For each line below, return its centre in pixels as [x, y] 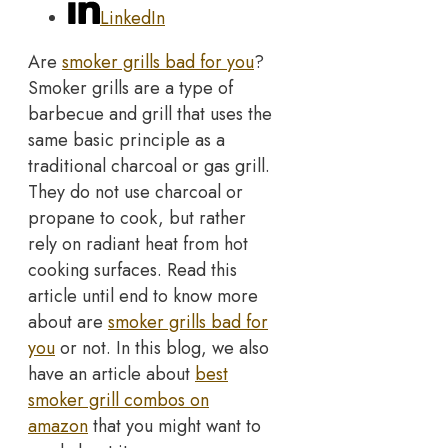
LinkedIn [132, 17]
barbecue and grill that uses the [150, 113]
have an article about [111, 373]
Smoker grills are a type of [130, 87]
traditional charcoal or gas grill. [149, 165]
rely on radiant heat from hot [138, 243]
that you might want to [174, 425]
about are [68, 321]
